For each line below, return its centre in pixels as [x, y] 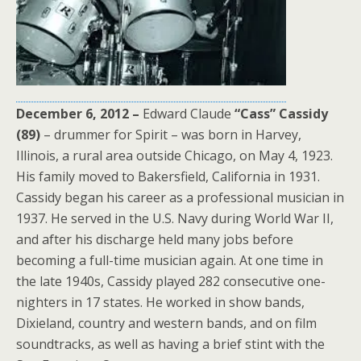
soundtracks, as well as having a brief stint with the [170, 344]
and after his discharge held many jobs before [155, 240]
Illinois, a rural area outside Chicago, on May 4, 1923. [174, 156]
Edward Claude [185, 114]
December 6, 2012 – [78, 114]
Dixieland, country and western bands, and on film [166, 324]
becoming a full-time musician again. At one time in [170, 261]
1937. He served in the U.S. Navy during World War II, [175, 219]
